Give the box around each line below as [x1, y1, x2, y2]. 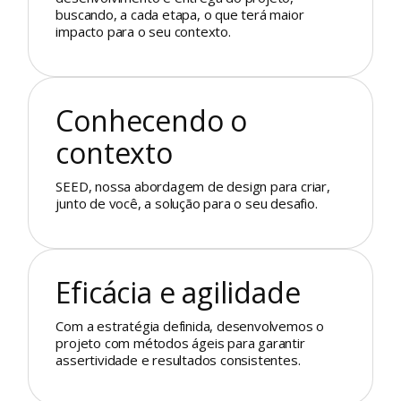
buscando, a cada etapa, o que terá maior [55, 5, 304, 24]
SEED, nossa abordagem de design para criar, [55, 177, 330, 196]
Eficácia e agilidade [55, 273, 301, 312]
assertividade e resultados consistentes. [55, 351, 301, 370]
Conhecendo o [55, 101, 247, 141]
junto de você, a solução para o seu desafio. [55, 194, 318, 213]
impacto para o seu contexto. [55, 22, 231, 41]
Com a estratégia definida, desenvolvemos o [55, 317, 324, 336]
